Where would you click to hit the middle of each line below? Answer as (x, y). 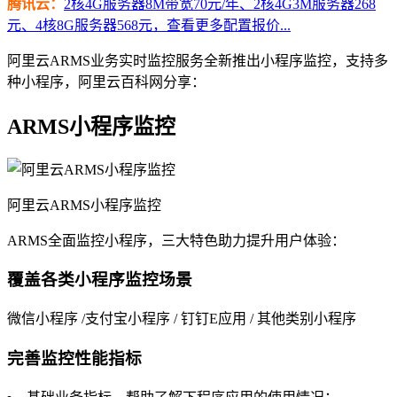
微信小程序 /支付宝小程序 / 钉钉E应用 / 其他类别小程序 (182, 319)
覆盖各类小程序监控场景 (100, 280)
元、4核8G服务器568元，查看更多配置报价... (149, 25)
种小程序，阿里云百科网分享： (106, 82)
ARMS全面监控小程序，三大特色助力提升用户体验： (176, 240)
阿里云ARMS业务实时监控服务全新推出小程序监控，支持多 (198, 60)
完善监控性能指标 (74, 358)
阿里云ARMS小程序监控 (84, 205)
